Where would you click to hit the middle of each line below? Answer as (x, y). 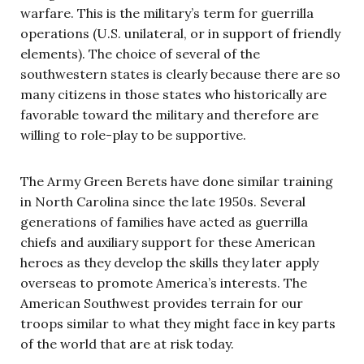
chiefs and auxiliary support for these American (168, 242)
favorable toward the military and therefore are (169, 114)
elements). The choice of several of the (140, 53)
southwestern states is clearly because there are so (180, 74)
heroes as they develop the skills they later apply (169, 262)
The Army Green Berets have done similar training (177, 181)
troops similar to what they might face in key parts (178, 323)
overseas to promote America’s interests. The (164, 282)
